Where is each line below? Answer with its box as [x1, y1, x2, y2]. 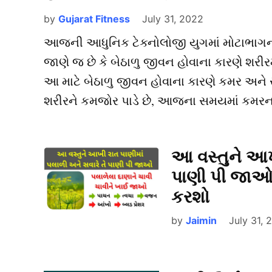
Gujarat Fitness [58, 12, 130, 25]
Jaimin [186, 214, 217, 226]
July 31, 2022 [142, 12, 203, 25]
